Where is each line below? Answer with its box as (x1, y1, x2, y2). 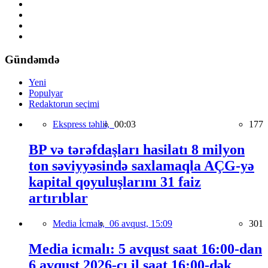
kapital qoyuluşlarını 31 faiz (29, 174, 201, 190)
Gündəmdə (5, 53, 59, 66)
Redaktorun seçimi (29, 99, 99, 109)
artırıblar (29, 190, 88, 206)
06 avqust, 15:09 (109, 218, 172, 229)
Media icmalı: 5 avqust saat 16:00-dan (29, 241, 262, 257)
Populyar (29, 88, 63, 99)
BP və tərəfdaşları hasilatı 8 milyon (29, 142, 245, 158)
